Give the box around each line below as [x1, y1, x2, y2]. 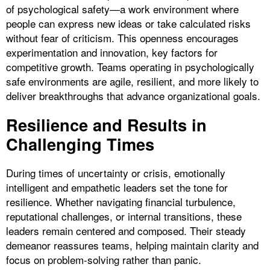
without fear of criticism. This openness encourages [6, 30, 239, 46]
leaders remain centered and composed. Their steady [6, 223, 246, 239]
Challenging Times [6, 132, 154, 156]
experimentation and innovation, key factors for [6, 45, 218, 60]
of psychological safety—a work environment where [6, 1, 239, 17]
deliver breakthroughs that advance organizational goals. [6, 88, 260, 104]
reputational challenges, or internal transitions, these [6, 209, 242, 224]
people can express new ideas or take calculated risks [6, 16, 251, 31]
